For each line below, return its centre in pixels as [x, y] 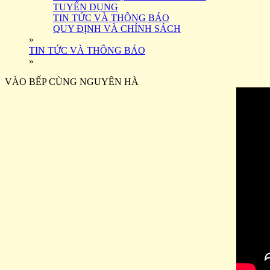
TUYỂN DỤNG [86, 7]
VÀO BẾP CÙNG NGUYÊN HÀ [72, 82]
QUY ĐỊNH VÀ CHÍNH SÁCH [117, 29]
